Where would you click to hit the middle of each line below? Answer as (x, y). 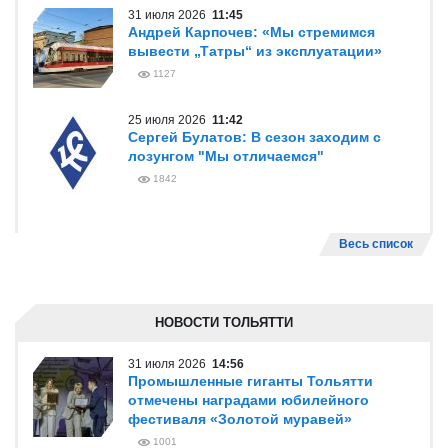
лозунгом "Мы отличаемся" (226, 156)
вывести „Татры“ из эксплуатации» (255, 51)
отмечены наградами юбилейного (248, 400)
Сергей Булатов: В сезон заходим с (254, 137)
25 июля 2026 (170, 120)
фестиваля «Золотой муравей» (240, 419)
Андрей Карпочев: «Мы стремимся (251, 32)
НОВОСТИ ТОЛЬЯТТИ (224, 322)
